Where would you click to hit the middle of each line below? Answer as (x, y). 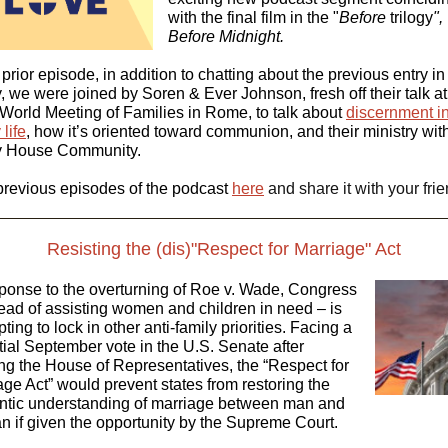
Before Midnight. (226, 36)
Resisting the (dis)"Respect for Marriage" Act (224, 249)
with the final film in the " (253, 17)
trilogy (411, 17)
